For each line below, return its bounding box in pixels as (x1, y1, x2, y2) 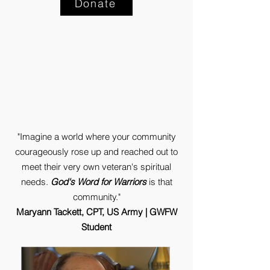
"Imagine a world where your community (17, 131, 176, 142)
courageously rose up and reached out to (15, 146, 178, 157)
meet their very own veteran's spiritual (22, 161, 171, 172)
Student (81, 221, 111, 233)
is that (146, 176, 172, 187)
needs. (20, 176, 51, 187)
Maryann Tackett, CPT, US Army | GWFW (16, 206, 177, 218)
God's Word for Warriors (50, 176, 146, 187)
